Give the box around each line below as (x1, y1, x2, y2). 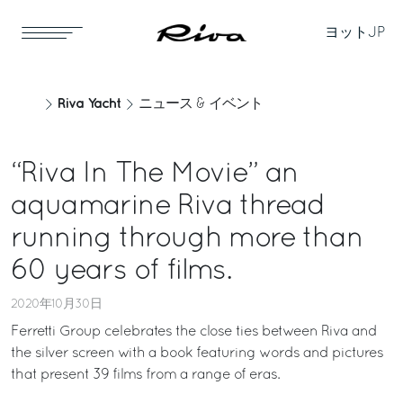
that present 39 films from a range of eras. (11, 369, 280, 381)
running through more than (11, 227, 363, 252)
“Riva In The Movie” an (11, 162, 299, 187)
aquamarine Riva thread (11, 194, 325, 219)
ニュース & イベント (139, 98, 263, 111)
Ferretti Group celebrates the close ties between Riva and (11, 326, 377, 338)
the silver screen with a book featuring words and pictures (11, 347, 383, 360)
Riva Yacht (58, 97, 121, 111)
